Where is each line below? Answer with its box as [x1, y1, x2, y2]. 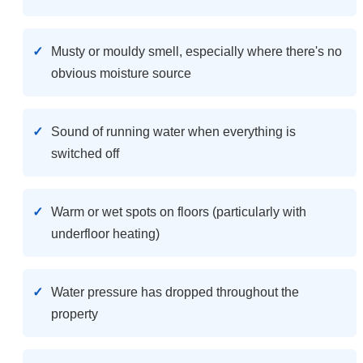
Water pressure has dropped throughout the [51, 284, 299, 299]
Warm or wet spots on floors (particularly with [51, 204, 306, 219]
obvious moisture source [51, 66, 191, 80]
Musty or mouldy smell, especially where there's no [51, 44, 342, 58]
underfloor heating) [51, 226, 160, 241]
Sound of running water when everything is [51, 124, 296, 139]
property [51, 306, 98, 321]
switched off [51, 146, 119, 160]
